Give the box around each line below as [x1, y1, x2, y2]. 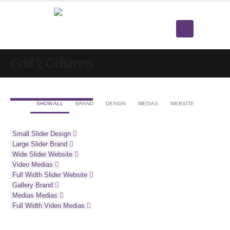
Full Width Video [12, 201, 61, 209]
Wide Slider [12, 150, 46, 158]
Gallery [12, 181, 33, 189]
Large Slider [12, 140, 48, 148]
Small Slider [12, 129, 48, 138]
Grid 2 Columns [10, 55, 93, 71]
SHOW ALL [36, 101, 63, 106]
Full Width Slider [12, 170, 61, 179]
